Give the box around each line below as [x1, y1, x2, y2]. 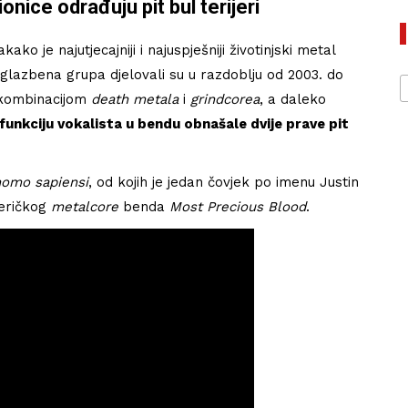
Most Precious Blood [169, 198, 306, 215]
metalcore [51, 198, 118, 215]
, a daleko [260, 90, 326, 107]
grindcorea [190, 90, 260, 107]
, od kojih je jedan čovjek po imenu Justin [88, 173, 359, 190]
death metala [91, 90, 178, 107]
